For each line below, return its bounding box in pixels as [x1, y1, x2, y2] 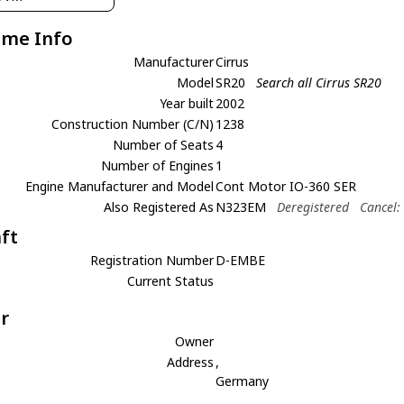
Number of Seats [113, 136, 215, 153]
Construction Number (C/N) [51, 115, 215, 133]
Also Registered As [104, 198, 215, 216]
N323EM [216, 198, 267, 216]
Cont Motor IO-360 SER [216, 178, 357, 195]
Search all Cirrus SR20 [256, 74, 382, 91]
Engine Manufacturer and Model [25, 178, 215, 195]
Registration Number [90, 252, 215, 269]
